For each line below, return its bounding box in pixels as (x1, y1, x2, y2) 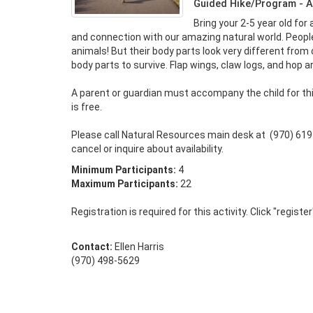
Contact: (71, 241, 112, 252)
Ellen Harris (112, 241, 164, 252)
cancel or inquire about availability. (71, 143, 224, 154)
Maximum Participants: (71, 178, 178, 189)
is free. (71, 101, 104, 112)
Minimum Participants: (71, 164, 176, 175)
